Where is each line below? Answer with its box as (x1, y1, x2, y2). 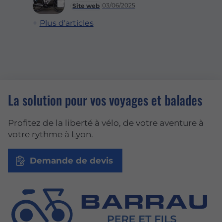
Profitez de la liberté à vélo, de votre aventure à (8, 118, 204, 128)
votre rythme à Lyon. (8, 129, 93, 140)
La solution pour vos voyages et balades (8, 90, 202, 110)
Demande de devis (29, 156, 113, 166)
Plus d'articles (39, 18, 94, 28)
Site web (72, 1, 100, 9)
